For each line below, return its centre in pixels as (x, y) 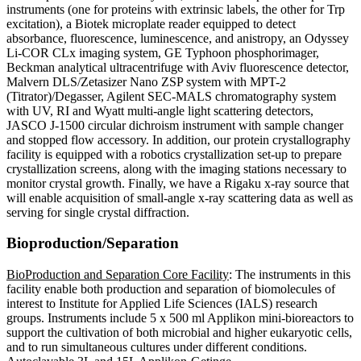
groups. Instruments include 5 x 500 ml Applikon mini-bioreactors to (180, 318)
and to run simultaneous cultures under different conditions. (157, 347)
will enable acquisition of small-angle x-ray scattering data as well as (180, 197)
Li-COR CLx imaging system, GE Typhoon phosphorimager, (163, 52)
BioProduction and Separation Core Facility (118, 275)
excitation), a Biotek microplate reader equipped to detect (151, 23)
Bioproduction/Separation (93, 243)
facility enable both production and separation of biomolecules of (171, 289)
